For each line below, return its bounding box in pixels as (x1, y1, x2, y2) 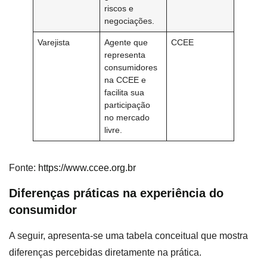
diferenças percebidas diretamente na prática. (9, 247, 201, 258)
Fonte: (9, 162, 36, 173)
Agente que (104, 37, 148, 47)
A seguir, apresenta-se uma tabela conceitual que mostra (9, 231, 248, 241)
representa (104, 49, 146, 60)
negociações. (104, 15, 155, 26)
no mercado (104, 112, 150, 122)
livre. (104, 125, 123, 135)
